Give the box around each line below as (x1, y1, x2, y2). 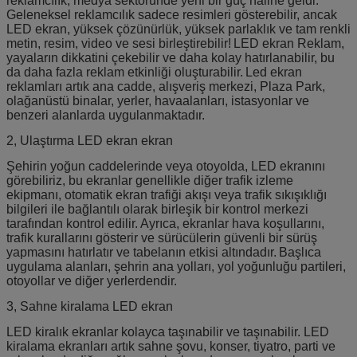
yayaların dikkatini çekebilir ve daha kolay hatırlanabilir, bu (6, 50, 335, 65)
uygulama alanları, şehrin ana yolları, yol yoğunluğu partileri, (6, 259, 346, 273)
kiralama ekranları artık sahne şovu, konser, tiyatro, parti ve (6, 339, 335, 353)
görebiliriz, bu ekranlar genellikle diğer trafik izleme (6, 173, 293, 187)
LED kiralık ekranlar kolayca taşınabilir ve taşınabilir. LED (6, 324, 329, 339)
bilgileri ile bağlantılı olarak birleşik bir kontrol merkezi (6, 202, 308, 216)
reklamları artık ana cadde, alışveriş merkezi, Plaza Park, (6, 79, 325, 93)
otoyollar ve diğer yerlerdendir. (6, 273, 177, 288)
